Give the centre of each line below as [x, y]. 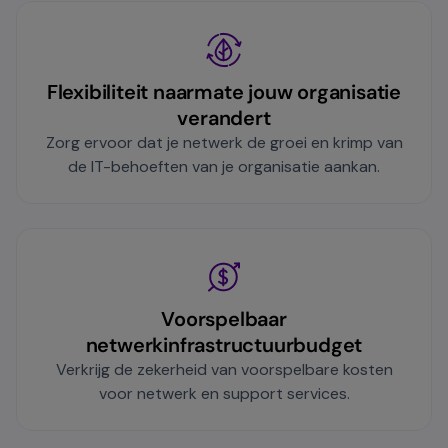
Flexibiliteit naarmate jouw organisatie [224, 92]
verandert [224, 118]
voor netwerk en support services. [224, 394]
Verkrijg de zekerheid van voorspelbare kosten [224, 370]
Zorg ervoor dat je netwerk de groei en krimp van [224, 143]
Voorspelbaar [224, 319]
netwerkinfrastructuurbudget [224, 345]
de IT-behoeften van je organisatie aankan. [224, 167]
